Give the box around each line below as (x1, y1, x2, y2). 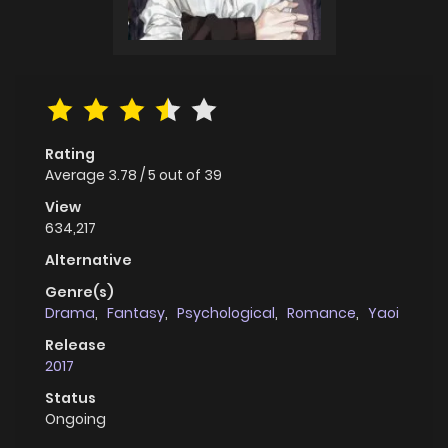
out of (159, 164, 204, 185)
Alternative (45, 249, 132, 270)
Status (45, 387, 96, 408)
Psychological (177, 302, 275, 323)
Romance (287, 302, 356, 323)
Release (45, 334, 106, 355)
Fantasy (107, 302, 165, 323)
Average (45, 164, 108, 185)
